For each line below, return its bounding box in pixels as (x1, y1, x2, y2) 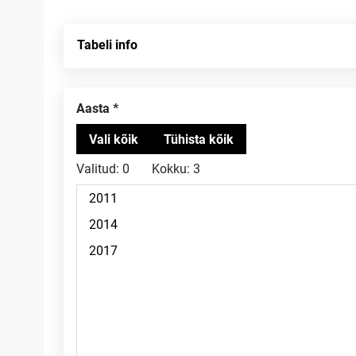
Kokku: (152, 161, 190, 176)
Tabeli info (77, 37, 137, 52)
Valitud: (76, 161, 119, 176)
